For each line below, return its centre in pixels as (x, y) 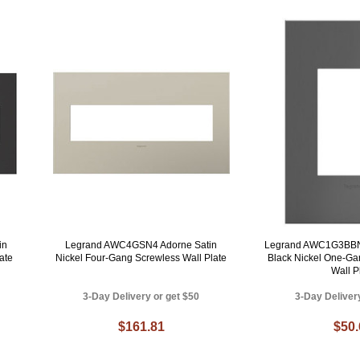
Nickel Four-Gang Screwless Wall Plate (141, 258)
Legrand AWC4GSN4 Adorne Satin (141, 245)
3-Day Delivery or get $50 (141, 297)
